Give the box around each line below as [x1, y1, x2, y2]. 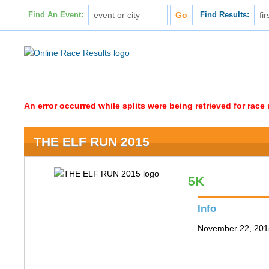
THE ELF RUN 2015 [34, 134, 150, 148]
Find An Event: [28, 11, 83, 19]
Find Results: [200, 11, 250, 19]
